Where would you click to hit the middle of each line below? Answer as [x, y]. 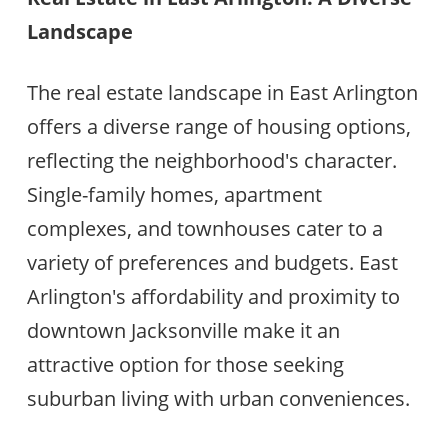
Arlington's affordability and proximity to [213, 296]
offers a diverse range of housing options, [218, 126]
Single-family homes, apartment [174, 194]
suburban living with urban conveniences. [218, 398]
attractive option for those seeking [185, 364]
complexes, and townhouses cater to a [204, 228]
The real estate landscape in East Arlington [222, 92]
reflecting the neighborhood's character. [211, 160]
